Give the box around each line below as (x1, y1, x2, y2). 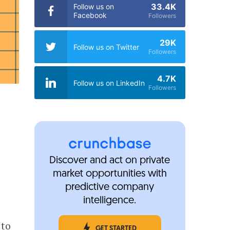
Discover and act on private (49, 155, 170, 166)
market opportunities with (52, 168, 167, 179)
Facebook (73, 11, 107, 20)
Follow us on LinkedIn (73, 78, 145, 87)
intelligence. (83, 195, 137, 206)
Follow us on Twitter (73, 42, 139, 51)
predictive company (65, 182, 155, 193)
